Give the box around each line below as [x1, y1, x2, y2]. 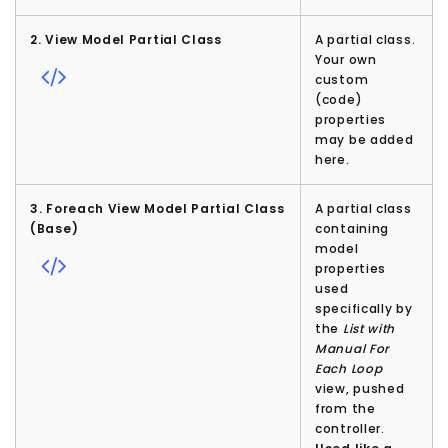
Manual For [315, 340, 390, 358]
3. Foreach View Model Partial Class [30, 200, 285, 218]
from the [315, 400, 376, 418]
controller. [315, 420, 385, 438]
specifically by [315, 300, 413, 318]
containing [315, 220, 389, 238]
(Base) [30, 220, 79, 238]
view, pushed [315, 380, 405, 398]
